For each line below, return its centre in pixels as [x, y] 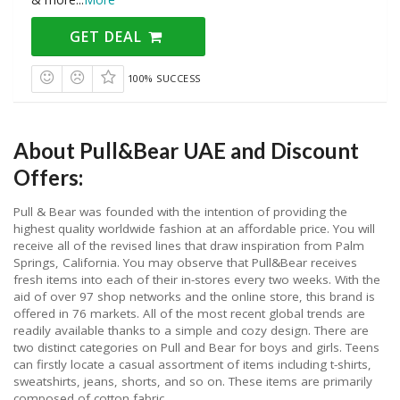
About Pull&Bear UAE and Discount [186, 151]
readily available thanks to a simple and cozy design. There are [191, 331]
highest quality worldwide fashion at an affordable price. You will [194, 229]
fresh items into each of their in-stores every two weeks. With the [197, 280]
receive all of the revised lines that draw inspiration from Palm [189, 246]
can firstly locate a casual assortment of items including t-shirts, [192, 365]
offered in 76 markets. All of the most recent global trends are [189, 314]
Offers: [48, 178]
